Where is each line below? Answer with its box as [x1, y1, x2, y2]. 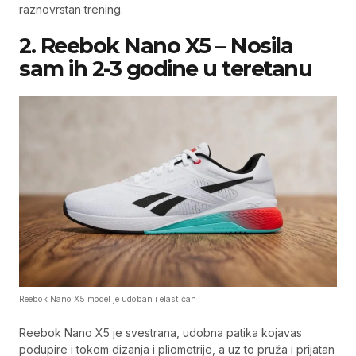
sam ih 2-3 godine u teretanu [19, 56, 311, 82]
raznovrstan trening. [19, 2, 123, 16]
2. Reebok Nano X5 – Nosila [19, 33, 292, 59]
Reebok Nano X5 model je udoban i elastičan [19, 294, 196, 304]
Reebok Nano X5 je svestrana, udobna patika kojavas [19, 326, 302, 339]
